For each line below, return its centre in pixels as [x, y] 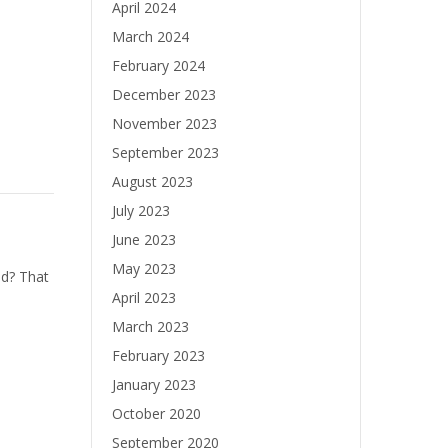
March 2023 [150, 326]
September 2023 [165, 152]
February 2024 [158, 65]
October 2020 [156, 413]
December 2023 [164, 94]
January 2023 [154, 384]
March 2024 [150, 36]
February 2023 [158, 355]
